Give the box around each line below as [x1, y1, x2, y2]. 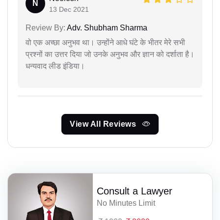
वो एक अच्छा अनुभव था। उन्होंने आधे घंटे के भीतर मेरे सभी [26, 38, 185, 47]
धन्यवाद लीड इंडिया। [26, 61, 85, 70]
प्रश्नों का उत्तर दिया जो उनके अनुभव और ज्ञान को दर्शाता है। [26, 50, 194, 58]
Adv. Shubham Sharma [65, 23, 147, 32]
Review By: [26, 23, 65, 32]
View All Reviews [70, 119, 138, 128]
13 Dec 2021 [49, 5, 89, 13]
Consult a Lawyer [97, 186, 173, 197]
